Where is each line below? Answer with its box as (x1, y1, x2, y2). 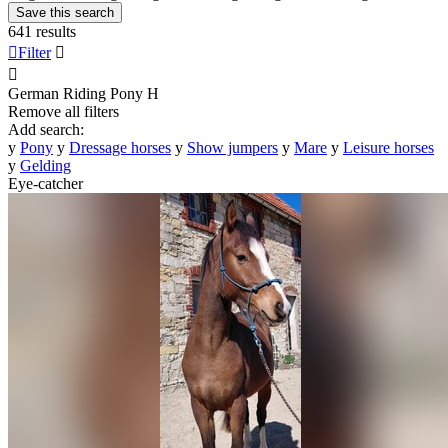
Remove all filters (8, 102, 119, 120)
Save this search (16, 4, 114, 20)
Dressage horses (69, 138, 171, 156)
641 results (8, 22, 76, 40)
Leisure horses (343, 138, 434, 156)
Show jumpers (187, 138, 278, 156)
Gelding (20, 156, 71, 174)
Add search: (8, 120, 84, 138)
